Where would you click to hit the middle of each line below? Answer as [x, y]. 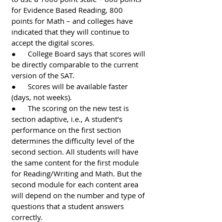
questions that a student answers [69, 206]
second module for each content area [76, 184]
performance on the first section [67, 130]
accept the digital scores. [54, 42]
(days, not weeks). [42, 97]
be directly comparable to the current [76, 64]
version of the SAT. [44, 75]
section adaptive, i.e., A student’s [68, 119]
